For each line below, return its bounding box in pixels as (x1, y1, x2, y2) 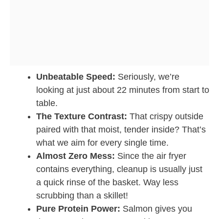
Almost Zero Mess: (36, 151, 115, 161)
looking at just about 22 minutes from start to (36, 85, 209, 95)
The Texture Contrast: (36, 111, 127, 122)
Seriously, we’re (115, 72, 179, 82)
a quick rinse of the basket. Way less (36, 177, 178, 188)
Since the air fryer (115, 151, 186, 161)
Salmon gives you (120, 204, 192, 214)
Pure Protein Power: (36, 204, 120, 214)
